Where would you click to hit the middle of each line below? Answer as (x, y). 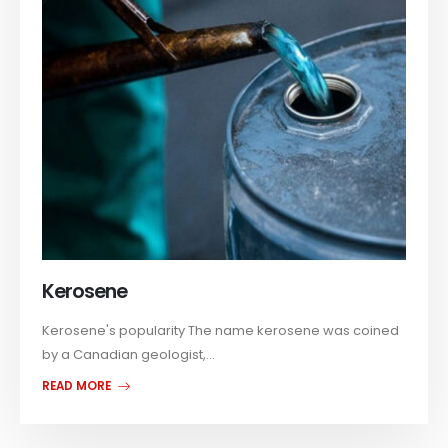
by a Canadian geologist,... (129, 354)
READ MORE (78, 386)
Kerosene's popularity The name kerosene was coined (221, 330)
